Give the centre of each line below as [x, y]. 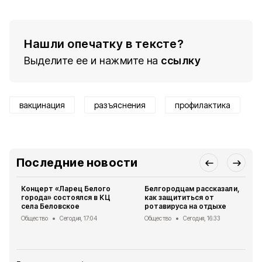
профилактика [203, 105]
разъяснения [120, 105]
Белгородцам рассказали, [192, 189]
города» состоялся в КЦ [66, 197]
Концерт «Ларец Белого [66, 189]
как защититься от [180, 197]
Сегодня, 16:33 [201, 218]
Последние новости [77, 163]
